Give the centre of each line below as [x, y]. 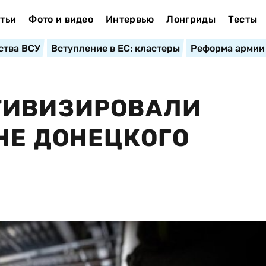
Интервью [130, 19]
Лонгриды [191, 19]
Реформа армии [227, 48]
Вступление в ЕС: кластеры [115, 48]
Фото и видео [61, 19]
